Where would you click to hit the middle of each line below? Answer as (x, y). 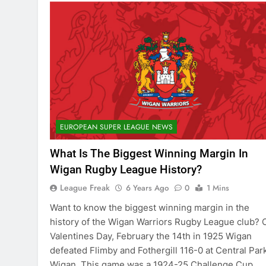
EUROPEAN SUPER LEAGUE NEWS (116, 127)
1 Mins (218, 188)
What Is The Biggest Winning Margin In (149, 154)
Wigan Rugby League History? (126, 170)
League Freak (85, 188)
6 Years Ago (147, 188)
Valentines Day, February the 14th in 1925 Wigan (151, 236)
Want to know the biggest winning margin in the (150, 208)
